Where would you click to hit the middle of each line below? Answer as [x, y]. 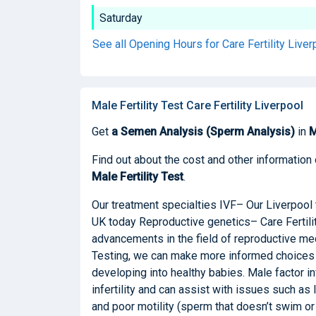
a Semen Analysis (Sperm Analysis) [203, 131]
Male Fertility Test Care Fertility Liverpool [197, 105]
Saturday [121, 18]
